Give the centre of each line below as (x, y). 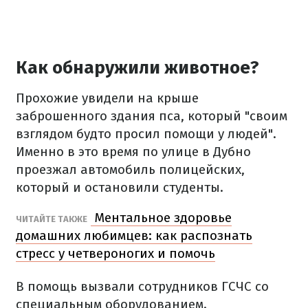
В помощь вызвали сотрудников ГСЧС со (142, 286)
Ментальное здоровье (161, 218)
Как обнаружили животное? (137, 68)
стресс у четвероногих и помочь (115, 253)
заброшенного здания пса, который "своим (152, 116)
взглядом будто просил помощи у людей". (146, 134)
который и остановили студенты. (120, 187)
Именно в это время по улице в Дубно (133, 152)
